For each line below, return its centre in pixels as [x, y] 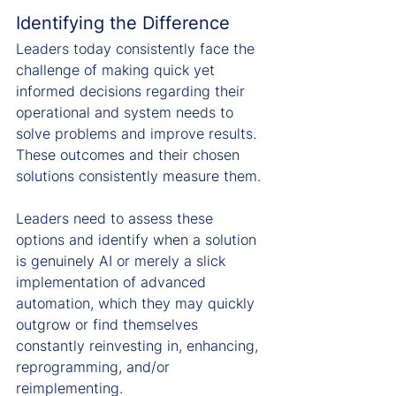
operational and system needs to [127, 113]
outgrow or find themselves [109, 325]
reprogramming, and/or [95, 367]
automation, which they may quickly [137, 304]
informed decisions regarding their [133, 91]
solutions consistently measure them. [138, 176]
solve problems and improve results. [138, 134]
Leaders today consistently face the [137, 49]
